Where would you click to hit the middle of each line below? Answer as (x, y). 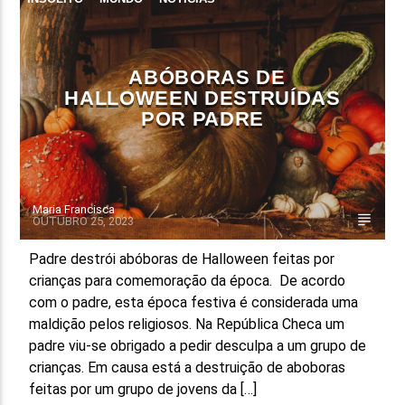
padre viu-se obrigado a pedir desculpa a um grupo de (198, 345)
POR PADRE (202, 118)
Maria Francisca (74, 209)
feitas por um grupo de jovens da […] (143, 389)
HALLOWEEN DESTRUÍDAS (202, 98)
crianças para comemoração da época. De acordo (188, 280)
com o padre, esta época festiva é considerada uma (194, 302)
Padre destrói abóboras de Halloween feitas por (182, 259)
